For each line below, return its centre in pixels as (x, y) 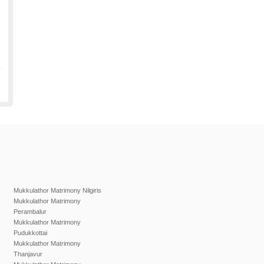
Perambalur (30, 212)
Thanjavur (28, 254)
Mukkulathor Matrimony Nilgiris (57, 190)
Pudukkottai (30, 233)
